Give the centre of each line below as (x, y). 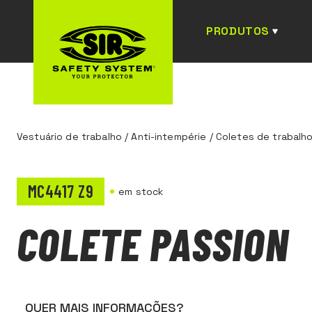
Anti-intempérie (169, 136)
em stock (141, 191)
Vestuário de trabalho (69, 136)
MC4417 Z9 (61, 191)
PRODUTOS (238, 31)
